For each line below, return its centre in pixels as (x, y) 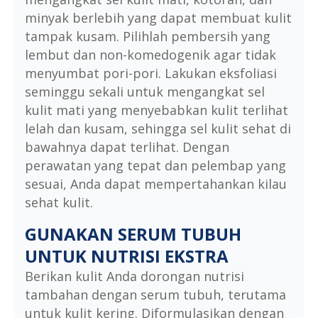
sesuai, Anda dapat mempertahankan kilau (156, 184)
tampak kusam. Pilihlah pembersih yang (148, 37)
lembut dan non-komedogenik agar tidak (150, 55)
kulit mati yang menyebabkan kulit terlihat (157, 110)
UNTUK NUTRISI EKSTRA (127, 256)
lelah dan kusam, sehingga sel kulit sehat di (158, 129)
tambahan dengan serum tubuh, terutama (155, 295)
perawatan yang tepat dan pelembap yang (155, 166)
